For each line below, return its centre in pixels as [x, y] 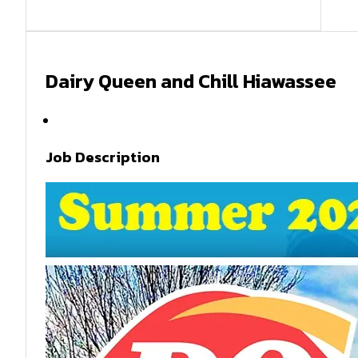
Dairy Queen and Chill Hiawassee [191, 81]
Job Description [103, 156]
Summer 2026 [100, 120]
